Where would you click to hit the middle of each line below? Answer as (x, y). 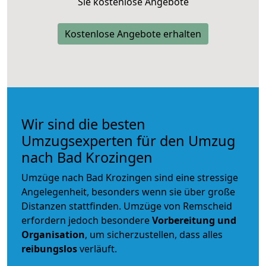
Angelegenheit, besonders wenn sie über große (128, 191)
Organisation (53, 234)
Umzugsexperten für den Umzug (128, 140)
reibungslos (49, 248)
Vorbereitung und (194, 220)
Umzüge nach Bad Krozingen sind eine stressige (130, 177)
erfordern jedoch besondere (87, 220)
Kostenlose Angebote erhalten (133, 34)
